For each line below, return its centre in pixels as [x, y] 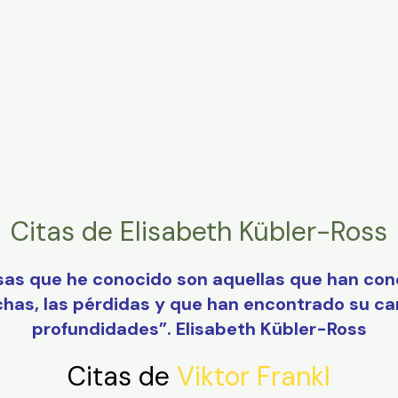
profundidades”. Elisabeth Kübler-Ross [199, 329]
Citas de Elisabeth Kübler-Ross [199, 232]
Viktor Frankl [254, 377]
